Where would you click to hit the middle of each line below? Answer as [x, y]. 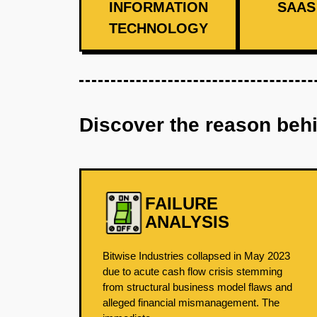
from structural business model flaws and [197, 287]
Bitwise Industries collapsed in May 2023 [196, 256]
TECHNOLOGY [158, 28]
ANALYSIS [187, 222]
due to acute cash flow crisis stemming [192, 271]
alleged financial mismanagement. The [191, 302]
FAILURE [181, 203]
